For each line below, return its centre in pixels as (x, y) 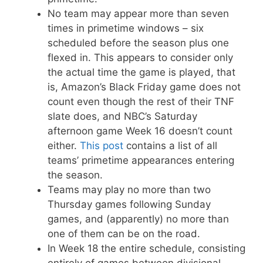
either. (64, 146)
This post (102, 146)
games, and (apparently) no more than (138, 219)
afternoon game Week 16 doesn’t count (140, 131)
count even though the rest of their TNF (141, 102)
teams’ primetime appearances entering (141, 160)
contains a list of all (170, 146)
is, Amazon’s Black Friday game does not (144, 87)
